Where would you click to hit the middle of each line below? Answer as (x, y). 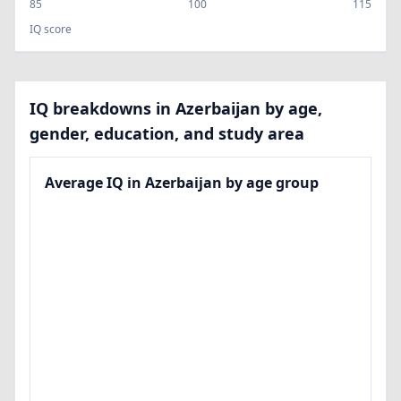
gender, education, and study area (167, 133)
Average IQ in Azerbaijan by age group (182, 183)
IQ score (51, 29)
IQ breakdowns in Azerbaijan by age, (176, 108)
